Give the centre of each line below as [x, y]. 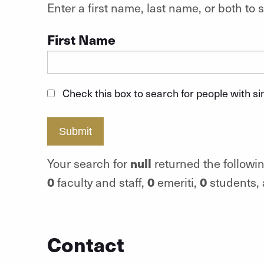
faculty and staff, [100, 182]
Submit [75, 131]
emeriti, [177, 182]
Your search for [88, 163]
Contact [85, 243]
